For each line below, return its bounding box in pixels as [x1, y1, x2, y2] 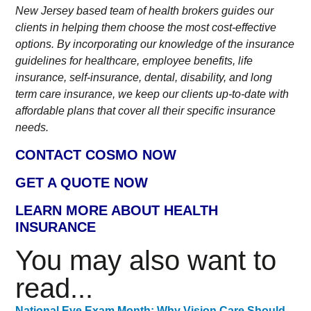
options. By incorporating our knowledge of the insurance [15, 38, 295, 51]
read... [15, 272, 94, 303]
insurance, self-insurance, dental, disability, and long [15, 72, 273, 84]
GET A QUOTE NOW [15, 174, 149, 190]
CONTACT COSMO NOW [15, 146, 177, 162]
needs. [15, 121, 49, 134]
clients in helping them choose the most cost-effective [15, 22, 277, 34]
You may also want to [15, 244, 277, 276]
